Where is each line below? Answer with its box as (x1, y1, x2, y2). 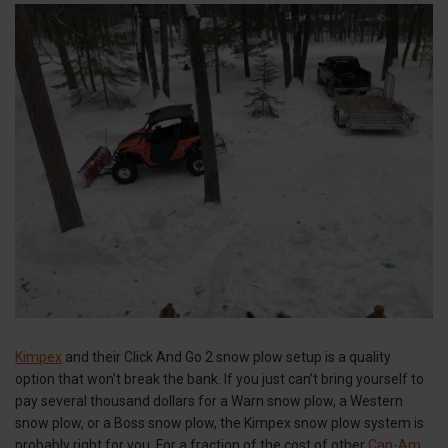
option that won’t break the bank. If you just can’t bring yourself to (15, 370, 424, 387)
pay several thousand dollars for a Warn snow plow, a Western (15, 392, 403, 409)
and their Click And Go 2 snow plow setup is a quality (62, 348, 391, 365)
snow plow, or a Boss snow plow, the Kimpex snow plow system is (15, 414, 424, 431)
